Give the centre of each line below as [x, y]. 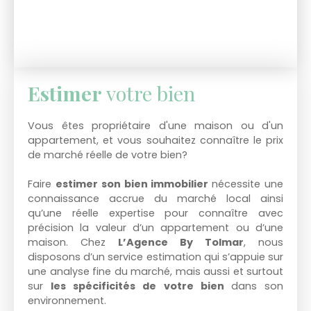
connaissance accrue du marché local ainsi [155, 198]
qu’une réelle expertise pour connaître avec [155, 213]
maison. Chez [73, 242]
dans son [257, 286]
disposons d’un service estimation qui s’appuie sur [155, 257]
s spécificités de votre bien [146, 286]
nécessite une [248, 184]
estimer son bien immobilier [134, 184]
